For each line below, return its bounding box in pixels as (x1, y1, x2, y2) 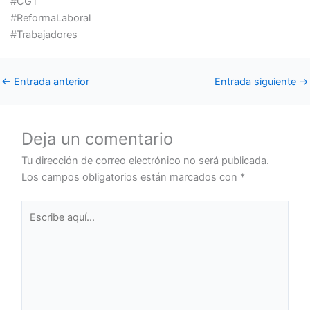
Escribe (21, 201, 56, 215)
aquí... (21, 218, 49, 231)
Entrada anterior (11, 75, 89, 88)
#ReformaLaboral (10, 12, 91, 25)
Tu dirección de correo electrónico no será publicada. (21, 154, 270, 167)
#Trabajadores (10, 28, 77, 42)
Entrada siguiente (215, 75, 299, 88)
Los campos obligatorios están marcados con (21, 170, 241, 183)
